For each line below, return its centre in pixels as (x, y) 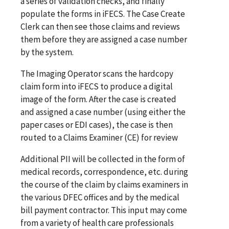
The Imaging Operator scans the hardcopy (97, 73)
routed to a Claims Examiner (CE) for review (99, 137)
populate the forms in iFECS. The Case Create (103, 14)
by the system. (47, 52)
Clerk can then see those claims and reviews (100, 26)
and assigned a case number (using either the (103, 112)
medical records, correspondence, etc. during (104, 171)
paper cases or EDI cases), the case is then (97, 124)
